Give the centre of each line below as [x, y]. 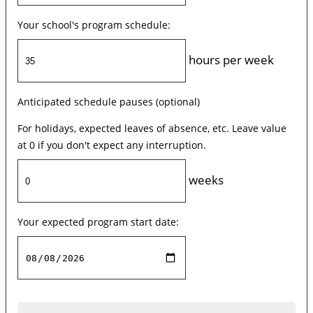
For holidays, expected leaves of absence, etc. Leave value [152, 129]
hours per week [230, 59]
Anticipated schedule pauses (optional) [109, 102]
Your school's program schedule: [94, 25]
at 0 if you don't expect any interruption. [112, 145]
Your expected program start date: [98, 222]
